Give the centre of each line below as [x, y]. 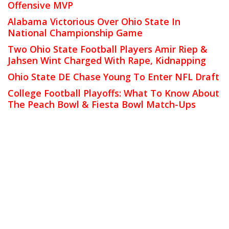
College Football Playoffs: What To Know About [113, 93]
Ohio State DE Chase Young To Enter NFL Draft [113, 76]
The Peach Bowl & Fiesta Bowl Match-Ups [102, 104]
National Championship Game [75, 32]
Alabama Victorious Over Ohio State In [94, 21]
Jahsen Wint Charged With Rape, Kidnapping [107, 60]
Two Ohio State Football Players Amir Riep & [108, 49]
